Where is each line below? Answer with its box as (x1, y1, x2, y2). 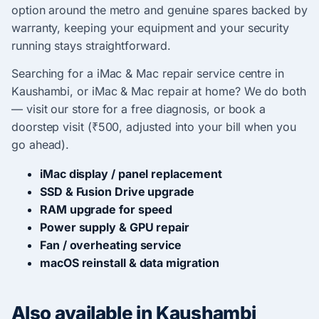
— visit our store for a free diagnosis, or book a (11, 101, 266, 116)
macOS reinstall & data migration (40, 255, 219, 270)
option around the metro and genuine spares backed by (11, 2, 308, 17)
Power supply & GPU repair (40, 219, 189, 234)
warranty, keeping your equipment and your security (11, 20, 290, 35)
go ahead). (11, 137, 70, 152)
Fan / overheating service (40, 237, 182, 252)
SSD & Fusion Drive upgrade (40, 184, 194, 199)
